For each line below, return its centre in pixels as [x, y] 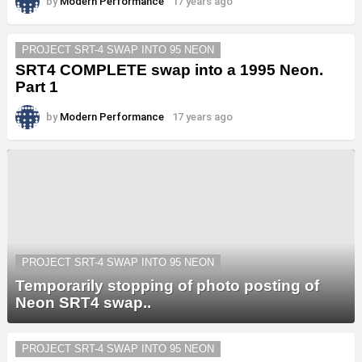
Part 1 [37, 87]
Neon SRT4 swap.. [83, 303]
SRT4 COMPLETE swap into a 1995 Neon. [169, 70]
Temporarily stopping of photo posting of [167, 286]
